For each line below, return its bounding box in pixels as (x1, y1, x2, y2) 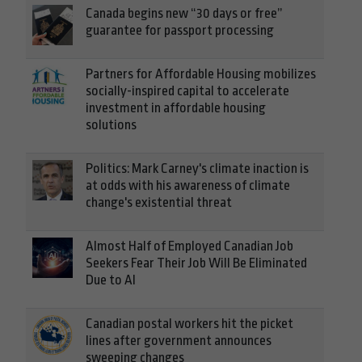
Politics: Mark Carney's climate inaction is (86, 161, 309, 177)
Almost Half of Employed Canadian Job (86, 238, 293, 255)
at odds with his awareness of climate (86, 178, 290, 194)
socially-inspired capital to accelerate (86, 83, 289, 99)
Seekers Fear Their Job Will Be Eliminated (86, 255, 307, 271)
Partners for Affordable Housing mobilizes (86, 66, 316, 82)
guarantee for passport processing (86, 23, 274, 39)
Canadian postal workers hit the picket (86, 316, 293, 332)
